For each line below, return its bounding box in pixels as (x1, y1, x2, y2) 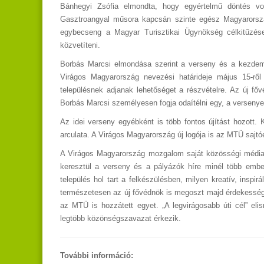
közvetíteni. (60, 41, 100, 50)
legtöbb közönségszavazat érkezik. (60, 214, 181, 223)
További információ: (60, 251, 133, 260)
